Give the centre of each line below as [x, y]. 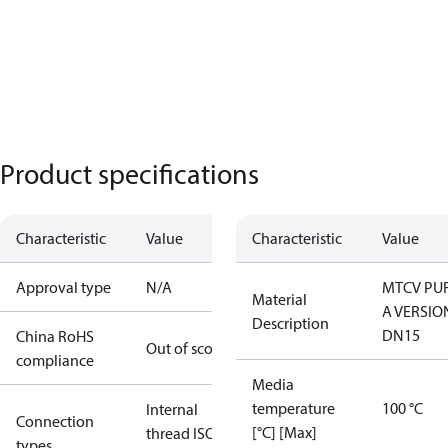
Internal [172, 409]
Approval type [63, 287]
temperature [293, 408]
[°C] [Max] [284, 432]
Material [279, 299]
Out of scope [188, 348]
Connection [55, 421]
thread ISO [181, 433]
